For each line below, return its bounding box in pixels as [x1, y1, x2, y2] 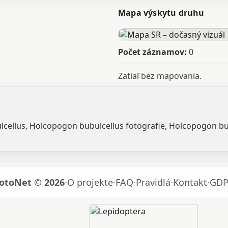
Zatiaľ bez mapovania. [118, 70, 202, 81]
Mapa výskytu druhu [118, 7, 205, 18]
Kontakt [173, 176, 207, 188]
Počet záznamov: [118, 46, 187, 58]
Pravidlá [136, 176, 170, 188]
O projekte [67, 176, 113, 188]
